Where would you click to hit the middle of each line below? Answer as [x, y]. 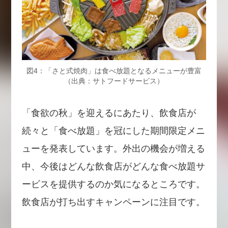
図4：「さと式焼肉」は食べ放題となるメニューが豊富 [114, 70]
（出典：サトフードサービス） [114, 81]
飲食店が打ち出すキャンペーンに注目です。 [113, 202]
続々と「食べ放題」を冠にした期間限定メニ [113, 131]
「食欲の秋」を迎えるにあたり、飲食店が [109, 113]
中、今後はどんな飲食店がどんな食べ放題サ [113, 166]
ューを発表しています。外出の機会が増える [113, 148]
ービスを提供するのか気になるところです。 [113, 184]
